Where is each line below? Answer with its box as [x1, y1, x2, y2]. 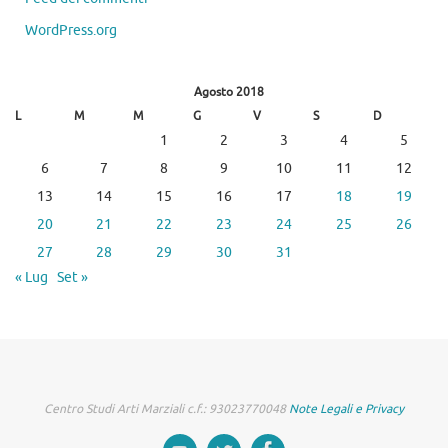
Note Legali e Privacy [289, 401, 404, 418]
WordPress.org [25, 22, 117, 40]
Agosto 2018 [194, 84, 264, 101]
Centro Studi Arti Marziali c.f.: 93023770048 [44, 401, 289, 418]
